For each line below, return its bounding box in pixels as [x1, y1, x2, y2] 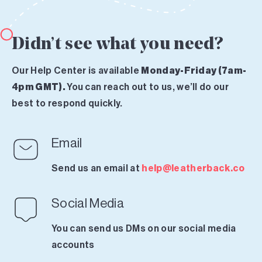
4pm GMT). [12, 82, 67, 92]
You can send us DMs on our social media [51, 224, 236, 233]
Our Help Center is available [12, 66, 142, 75]
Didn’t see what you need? [12, 36, 223, 54]
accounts [51, 240, 95, 250]
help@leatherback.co [142, 164, 245, 173]
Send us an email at [51, 164, 142, 173]
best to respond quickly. [12, 99, 123, 108]
